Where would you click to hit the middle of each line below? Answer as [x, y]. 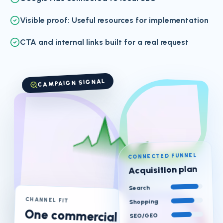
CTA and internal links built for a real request [104, 42]
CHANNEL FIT [47, 200]
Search [139, 188]
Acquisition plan [163, 170]
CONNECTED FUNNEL [162, 156]
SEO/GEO [144, 216]
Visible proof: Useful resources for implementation [114, 20]
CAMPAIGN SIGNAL [72, 83]
